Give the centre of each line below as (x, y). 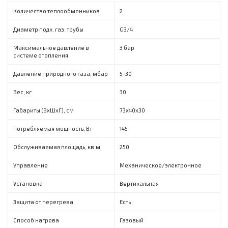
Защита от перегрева (43, 202)
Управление (31, 165)
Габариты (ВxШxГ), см (44, 110)
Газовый (132, 220)
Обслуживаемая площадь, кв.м (57, 147)
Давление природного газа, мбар (61, 74)
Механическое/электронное (161, 165)
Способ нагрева (36, 220)
